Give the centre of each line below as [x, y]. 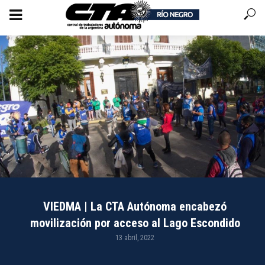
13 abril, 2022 [135, 238]
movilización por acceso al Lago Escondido [135, 223]
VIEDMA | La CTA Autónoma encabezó [135, 206]
